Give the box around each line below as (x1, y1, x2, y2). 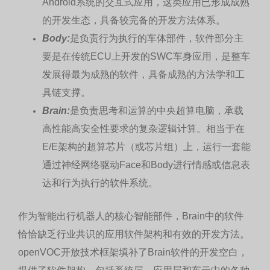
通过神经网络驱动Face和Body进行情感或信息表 (42, 160, 250, 171)
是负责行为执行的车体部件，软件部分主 (70, 33, 243, 44)
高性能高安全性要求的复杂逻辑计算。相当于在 (42, 124, 245, 134)
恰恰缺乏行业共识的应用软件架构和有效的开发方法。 (18, 229, 250, 240)
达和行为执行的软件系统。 (42, 178, 158, 189)
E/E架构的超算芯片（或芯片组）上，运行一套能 (42, 142, 251, 152)
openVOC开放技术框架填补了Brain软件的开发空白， (18, 247, 248, 258)
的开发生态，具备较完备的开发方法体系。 (42, 15, 225, 26)
